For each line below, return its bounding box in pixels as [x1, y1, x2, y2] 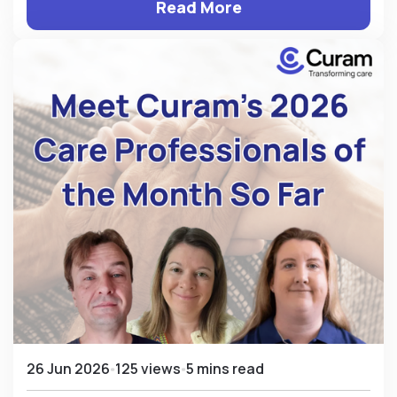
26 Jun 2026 [27, 359, 110, 379]
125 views [115, 359, 181, 379]
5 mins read [186, 359, 264, 379]
